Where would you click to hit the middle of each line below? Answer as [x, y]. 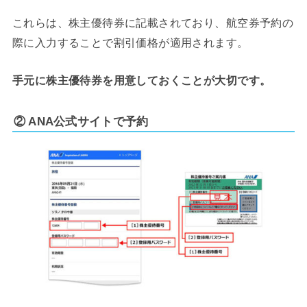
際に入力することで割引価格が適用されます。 [130, 42]
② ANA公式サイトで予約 [81, 121]
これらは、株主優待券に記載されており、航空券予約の [153, 22]
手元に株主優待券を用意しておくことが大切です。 [142, 80]
